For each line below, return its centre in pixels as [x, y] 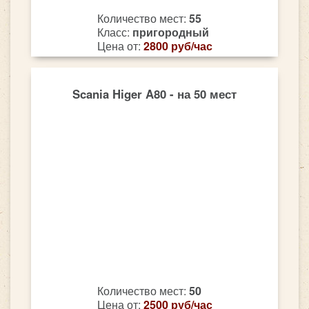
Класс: [114, 32]
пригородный [170, 32]
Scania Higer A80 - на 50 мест [154, 93]
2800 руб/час [178, 46]
